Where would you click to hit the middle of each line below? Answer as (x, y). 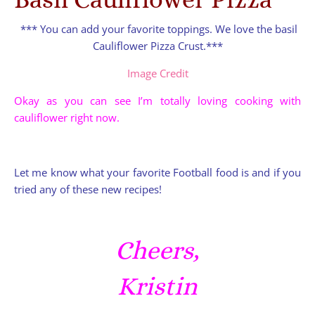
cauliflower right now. (67, 117)
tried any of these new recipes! (88, 189)
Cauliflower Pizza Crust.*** (157, 45)
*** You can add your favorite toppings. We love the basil (159, 28)
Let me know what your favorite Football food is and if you (157, 172)
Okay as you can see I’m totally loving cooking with (157, 100)
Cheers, (157, 250)
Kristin (157, 285)
